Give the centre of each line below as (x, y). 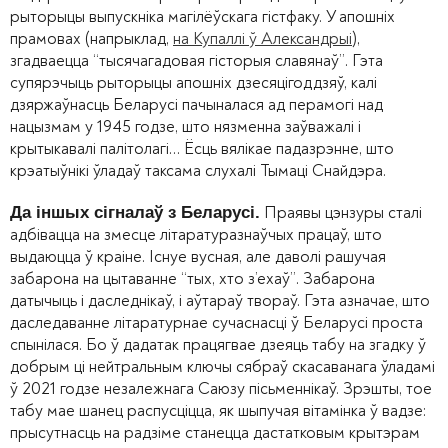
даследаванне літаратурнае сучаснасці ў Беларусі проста (216, 322)
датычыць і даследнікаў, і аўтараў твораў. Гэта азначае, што (220, 300)
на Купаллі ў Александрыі (262, 38)
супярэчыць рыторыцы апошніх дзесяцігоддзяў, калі (193, 82)
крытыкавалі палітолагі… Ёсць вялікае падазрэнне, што (202, 148)
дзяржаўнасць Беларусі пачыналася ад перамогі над (196, 104)
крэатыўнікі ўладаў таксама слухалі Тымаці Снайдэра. (198, 170)
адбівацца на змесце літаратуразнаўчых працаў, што (196, 234)
